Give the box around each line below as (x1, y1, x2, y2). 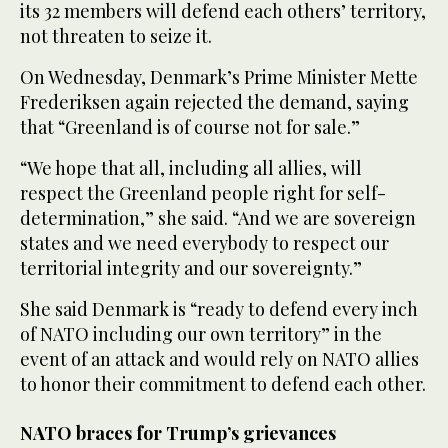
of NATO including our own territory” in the (20, 322, 382, 347)
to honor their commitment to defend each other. (20, 372, 426, 397)
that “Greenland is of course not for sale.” (20, 115, 360, 140)
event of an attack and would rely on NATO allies (20, 347, 419, 372)
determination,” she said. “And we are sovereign (20, 206, 416, 231)
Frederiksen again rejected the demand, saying (20, 90, 409, 115)
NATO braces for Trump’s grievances (20, 421, 336, 446)
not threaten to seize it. (20, 24, 212, 49)
